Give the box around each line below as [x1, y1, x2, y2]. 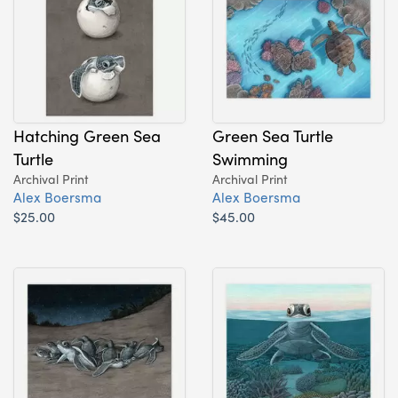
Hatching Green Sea [13, 123, 161, 147]
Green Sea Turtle [212, 123, 333, 147]
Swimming [212, 146, 288, 170]
